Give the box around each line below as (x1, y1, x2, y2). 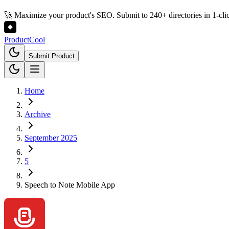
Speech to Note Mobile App (25, 180, 115, 189)
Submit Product (29, 52, 75, 60)
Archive (25, 110, 51, 119)
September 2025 (25, 133, 77, 142)
